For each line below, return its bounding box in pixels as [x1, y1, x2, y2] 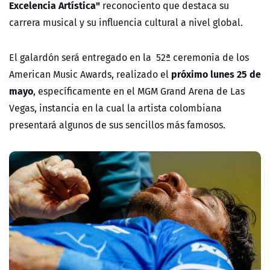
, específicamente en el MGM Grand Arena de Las [33, 84, 245, 99]
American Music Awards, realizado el [9, 67, 171, 82]
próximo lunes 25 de [171, 66, 261, 82]
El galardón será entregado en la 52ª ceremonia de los [9, 50, 249, 65]
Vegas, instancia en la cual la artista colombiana [9, 101, 222, 116]
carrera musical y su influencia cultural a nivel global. [9, 15, 245, 30]
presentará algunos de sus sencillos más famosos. [9, 118, 225, 133]
